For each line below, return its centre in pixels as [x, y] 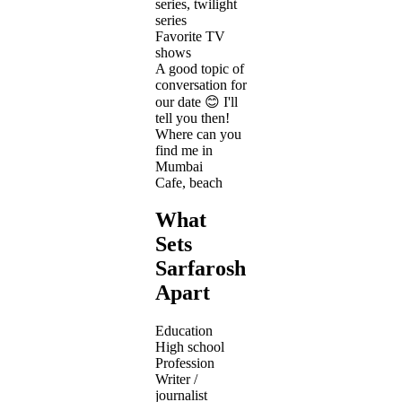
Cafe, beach [189, 182]
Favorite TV [190, 36]
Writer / [176, 380]
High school [190, 347]
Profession [185, 363]
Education [184, 331]
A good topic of [200, 68]
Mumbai [179, 166]
